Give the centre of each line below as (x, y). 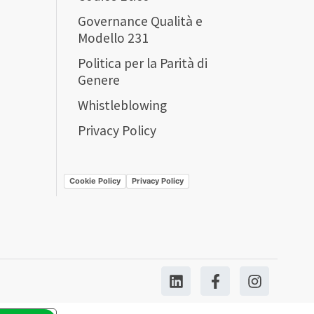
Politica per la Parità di (143, 63)
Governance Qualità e (141, 21)
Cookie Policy (95, 181)
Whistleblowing (123, 105)
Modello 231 (114, 37)
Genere (99, 80)
